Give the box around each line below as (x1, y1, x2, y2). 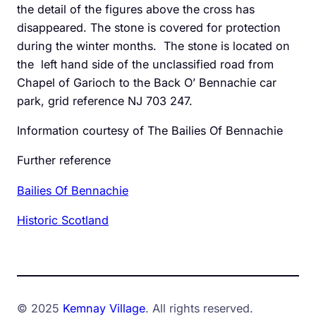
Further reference (17, 153, 111, 168)
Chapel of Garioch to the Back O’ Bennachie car (17, 75, 276, 90)
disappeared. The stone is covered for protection (17, 20, 281, 35)
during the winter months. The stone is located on (17, 38, 290, 53)
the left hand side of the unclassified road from (17, 56, 274, 71)
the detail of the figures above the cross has (17, 1, 255, 16)
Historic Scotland (17, 212, 109, 227)
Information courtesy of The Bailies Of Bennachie (17, 123, 283, 138)
